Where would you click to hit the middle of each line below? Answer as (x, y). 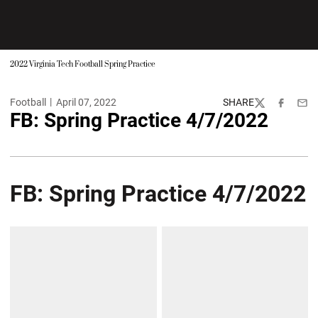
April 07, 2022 (86, 102)
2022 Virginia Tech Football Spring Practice (83, 65)
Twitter (269, 109)
